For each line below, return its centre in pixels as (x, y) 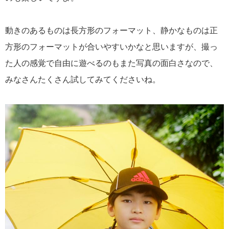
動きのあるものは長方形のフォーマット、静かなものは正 (111, 30)
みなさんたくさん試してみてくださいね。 (83, 79)
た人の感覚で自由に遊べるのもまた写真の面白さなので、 (111, 63)
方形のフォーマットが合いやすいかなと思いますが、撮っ (111, 47)
